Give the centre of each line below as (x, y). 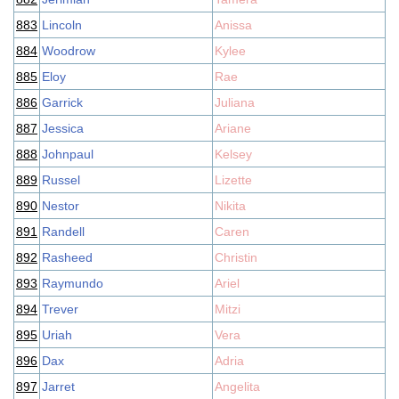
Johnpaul (68, 154)
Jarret (58, 387)
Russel (61, 180)
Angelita (237, 387)
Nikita (230, 206)
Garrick (62, 102)
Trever (60, 309)
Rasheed (67, 257)
